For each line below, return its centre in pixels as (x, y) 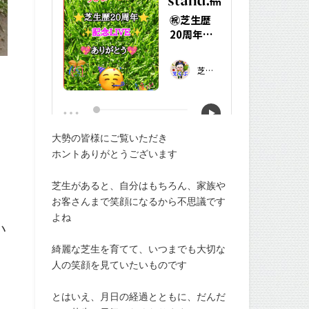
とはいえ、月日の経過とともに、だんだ (139, 297)
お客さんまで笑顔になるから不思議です (139, 202)
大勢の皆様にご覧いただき (110, 138)
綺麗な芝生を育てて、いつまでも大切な (139, 249)
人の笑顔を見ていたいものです (120, 265)
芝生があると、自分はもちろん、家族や (139, 186)
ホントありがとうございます (115, 154)
